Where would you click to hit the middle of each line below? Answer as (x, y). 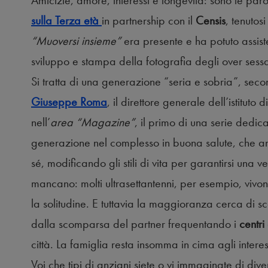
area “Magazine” (92, 122)
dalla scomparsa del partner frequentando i (135, 224)
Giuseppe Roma (69, 102)
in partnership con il (149, 21)
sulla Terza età (66, 21)
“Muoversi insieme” (77, 41)
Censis (211, 21)
